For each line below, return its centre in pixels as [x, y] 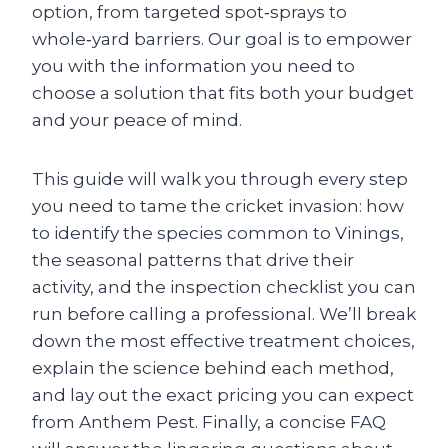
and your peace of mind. [137, 120]
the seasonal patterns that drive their [193, 260]
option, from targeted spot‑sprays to [189, 12]
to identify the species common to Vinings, [218, 233]
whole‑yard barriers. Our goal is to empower [222, 39]
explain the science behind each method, [213, 368]
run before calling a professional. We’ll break [224, 314]
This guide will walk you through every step [220, 179]
